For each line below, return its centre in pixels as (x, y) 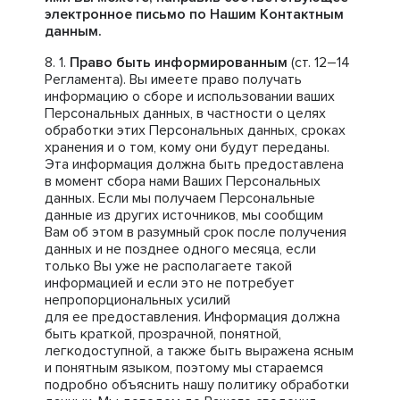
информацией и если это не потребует (170, 283)
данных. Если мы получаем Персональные (180, 198)
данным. (73, 31)
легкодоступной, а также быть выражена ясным (199, 351)
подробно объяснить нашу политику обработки (197, 385)
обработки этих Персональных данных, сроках (195, 130)
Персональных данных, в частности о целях (185, 113)
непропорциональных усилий (137, 300)
